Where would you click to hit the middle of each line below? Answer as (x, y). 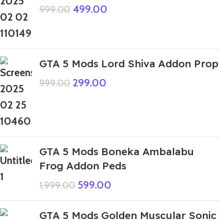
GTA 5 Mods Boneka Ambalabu (117, 151)
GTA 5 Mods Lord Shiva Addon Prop (129, 63)
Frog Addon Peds (83, 165)
